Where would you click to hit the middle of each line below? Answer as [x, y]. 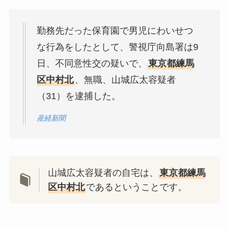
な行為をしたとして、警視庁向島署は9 [117, 47]
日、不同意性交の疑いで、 [92, 64]
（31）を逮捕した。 [78, 96]
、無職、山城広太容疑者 [125, 80]
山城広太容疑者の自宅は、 [104, 173]
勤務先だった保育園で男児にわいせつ [115, 31]
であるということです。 [137, 187]
